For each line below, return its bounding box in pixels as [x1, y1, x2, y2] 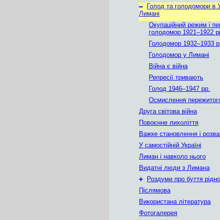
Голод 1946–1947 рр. [149, 85, 210, 92]
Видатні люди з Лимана [139, 164, 210, 171]
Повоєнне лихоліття [139, 119, 198, 126]
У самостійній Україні [139, 141, 201, 149]
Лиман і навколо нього [139, 153, 206, 160]
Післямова [139, 187, 170, 194]
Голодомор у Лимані [149, 51, 209, 58]
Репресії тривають [149, 74, 203, 81]
